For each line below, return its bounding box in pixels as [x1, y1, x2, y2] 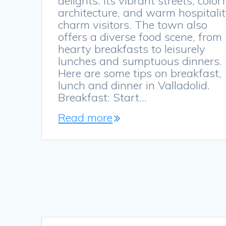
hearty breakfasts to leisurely [58, 42, 206, 56]
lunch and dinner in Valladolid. [58, 78, 210, 93]
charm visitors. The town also [58, 18, 208, 32]
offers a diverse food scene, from [58, 30, 222, 44]
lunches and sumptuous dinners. [58, 54, 222, 69]
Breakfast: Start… [58, 90, 147, 105]
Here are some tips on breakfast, [58, 66, 222, 81]
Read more [58, 110, 113, 125]
